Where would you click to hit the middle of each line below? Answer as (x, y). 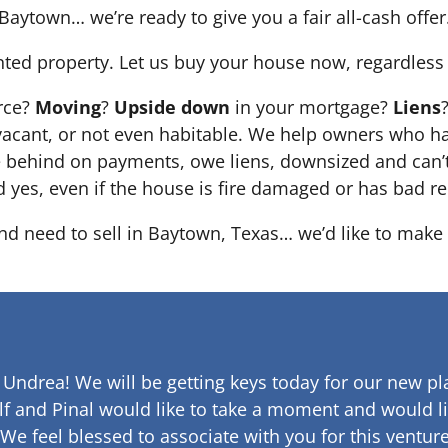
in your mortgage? (311, 107)
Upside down (172, 107)
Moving (68, 107)
